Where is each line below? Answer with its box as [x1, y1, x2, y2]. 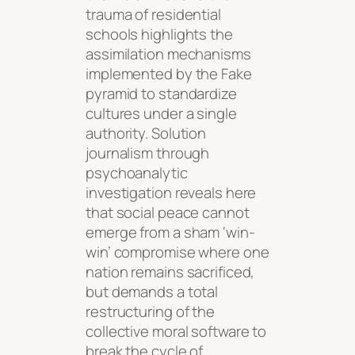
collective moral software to [86, 320, 267, 342]
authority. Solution [86, 122, 207, 143]
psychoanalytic [86, 162, 188, 183]
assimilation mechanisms [86, 43, 251, 64]
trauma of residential [86, 3, 221, 25]
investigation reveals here [86, 181, 257, 203]
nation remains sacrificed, [86, 261, 255, 282]
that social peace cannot [86, 201, 250, 223]
